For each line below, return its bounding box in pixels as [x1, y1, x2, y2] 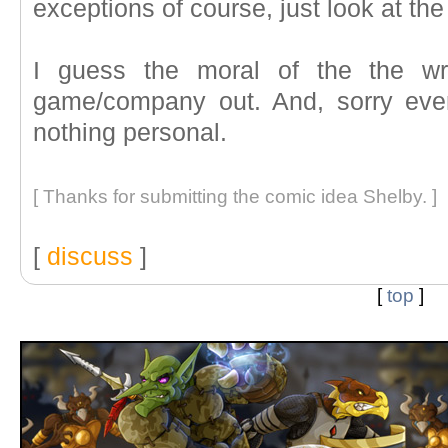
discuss [47, 243, 133, 270]
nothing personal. [33, 119, 227, 146]
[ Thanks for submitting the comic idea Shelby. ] [33, 186, 437, 207]
